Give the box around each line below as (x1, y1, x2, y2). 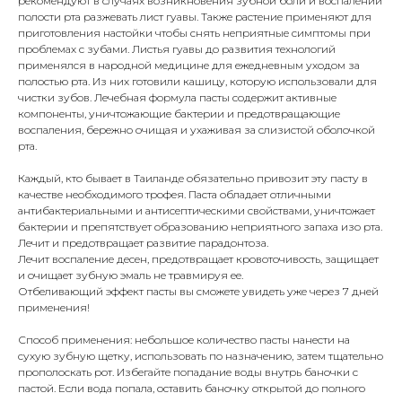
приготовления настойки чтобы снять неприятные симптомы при (18, 26, 371, 40)
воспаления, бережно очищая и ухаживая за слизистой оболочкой (18, 123, 375, 137)
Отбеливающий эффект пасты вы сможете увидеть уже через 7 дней (18, 284, 379, 299)
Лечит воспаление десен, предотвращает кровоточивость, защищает (18, 252, 379, 267)
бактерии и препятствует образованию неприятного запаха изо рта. (18, 220, 382, 234)
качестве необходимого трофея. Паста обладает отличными (18, 188, 331, 202)
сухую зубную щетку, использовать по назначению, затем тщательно (18, 349, 383, 363)
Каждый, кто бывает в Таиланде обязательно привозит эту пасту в (18, 171, 368, 186)
